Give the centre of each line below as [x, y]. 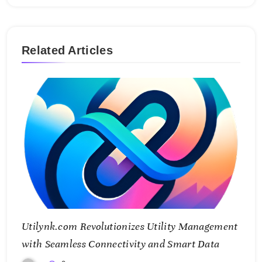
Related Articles [67, 51]
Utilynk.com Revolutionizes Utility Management [130, 227]
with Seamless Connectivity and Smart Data [121, 244]
